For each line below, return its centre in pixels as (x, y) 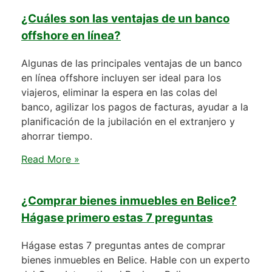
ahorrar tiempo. (57, 136)
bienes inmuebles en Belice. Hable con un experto (136, 260)
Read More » (50, 159)
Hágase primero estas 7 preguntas (117, 217)
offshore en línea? (71, 36)
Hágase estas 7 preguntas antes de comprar (123, 245)
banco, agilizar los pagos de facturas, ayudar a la (135, 107)
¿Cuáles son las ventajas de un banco (125, 19)
